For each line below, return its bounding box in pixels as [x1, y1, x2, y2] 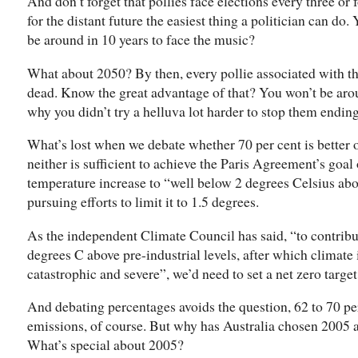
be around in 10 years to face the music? [27, 30, 255, 49]
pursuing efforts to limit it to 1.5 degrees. [27, 192, 259, 212]
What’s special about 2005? [27, 335, 184, 355]
